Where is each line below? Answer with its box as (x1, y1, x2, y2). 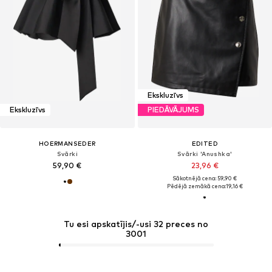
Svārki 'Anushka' (177, 149, 233, 157)
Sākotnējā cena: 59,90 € (172, 174, 237, 182)
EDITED (191, 139, 218, 147)
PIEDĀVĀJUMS (147, 105, 199, 115)
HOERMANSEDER (38, 139, 96, 147)
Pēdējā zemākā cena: (166, 182, 226, 189)
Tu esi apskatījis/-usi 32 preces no (64, 219, 208, 229)
